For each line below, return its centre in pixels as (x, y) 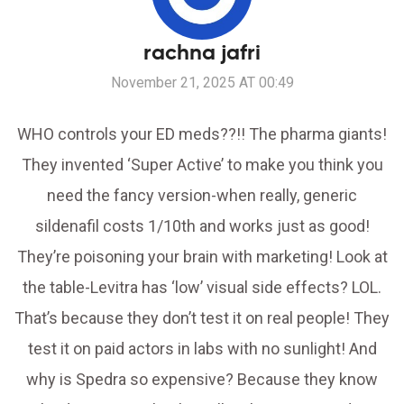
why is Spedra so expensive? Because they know (202, 380)
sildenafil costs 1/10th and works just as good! (202, 226)
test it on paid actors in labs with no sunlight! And (202, 349)
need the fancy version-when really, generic (202, 196)
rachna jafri (202, 53)
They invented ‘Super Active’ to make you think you (202, 165)
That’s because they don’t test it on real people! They (202, 318)
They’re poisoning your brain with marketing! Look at (202, 257)
